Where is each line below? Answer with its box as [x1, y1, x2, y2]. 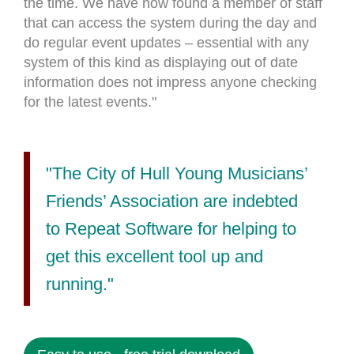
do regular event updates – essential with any [24, 35, 309, 51]
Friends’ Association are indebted [46, 191, 298, 211]
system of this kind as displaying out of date [24, 55, 298, 70]
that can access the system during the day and [24, 15, 317, 31]
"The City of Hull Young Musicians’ [46, 164, 307, 183]
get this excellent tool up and [46, 247, 263, 266]
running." [46, 274, 114, 294]
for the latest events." [24, 94, 156, 110]
